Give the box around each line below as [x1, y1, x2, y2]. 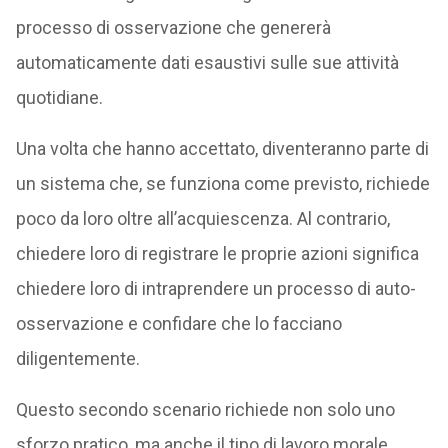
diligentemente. [15, 347, 140, 369]
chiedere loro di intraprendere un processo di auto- [15, 277, 416, 299]
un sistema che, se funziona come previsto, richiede [15, 172, 430, 194]
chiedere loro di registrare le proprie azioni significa [15, 242, 419, 264]
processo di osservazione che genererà [15, 16, 331, 38]
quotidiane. [15, 86, 103, 108]
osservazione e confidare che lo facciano [15, 312, 342, 334]
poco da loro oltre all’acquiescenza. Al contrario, [15, 207, 390, 229]
